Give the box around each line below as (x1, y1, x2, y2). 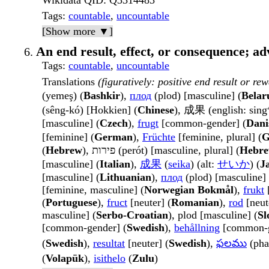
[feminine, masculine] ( (42, 184, 144, 196)
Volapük (46, 252, 84, 265)
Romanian (171, 196, 219, 209)
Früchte (142, 131, 175, 144)
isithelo (94, 252, 125, 265)
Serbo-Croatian (96, 209, 168, 222)
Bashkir (83, 89, 120, 102)
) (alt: (190, 158, 217, 171)
